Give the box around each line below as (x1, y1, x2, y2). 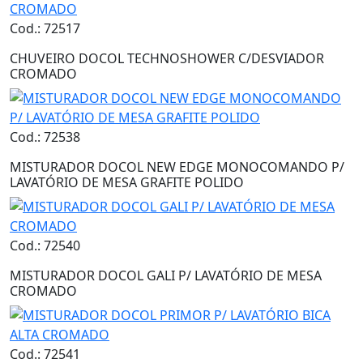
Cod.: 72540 (10, 237, 80, 255)
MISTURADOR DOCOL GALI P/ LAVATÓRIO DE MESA (10, 267, 322, 285)
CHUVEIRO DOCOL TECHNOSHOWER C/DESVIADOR (10, 49, 324, 68)
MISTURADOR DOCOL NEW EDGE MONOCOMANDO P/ (10, 158, 344, 177)
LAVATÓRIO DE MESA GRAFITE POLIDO (10, 173, 244, 192)
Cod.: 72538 (10, 128, 80, 147)
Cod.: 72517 (10, 19, 80, 38)
